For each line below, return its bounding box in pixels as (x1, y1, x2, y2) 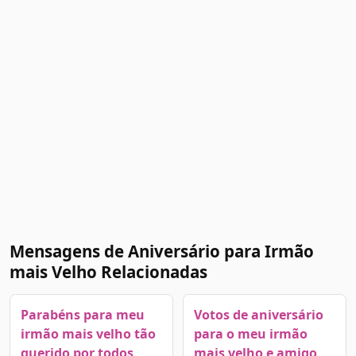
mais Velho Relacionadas (10, 261, 207, 284)
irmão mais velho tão (20, 324, 156, 342)
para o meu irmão (193, 324, 308, 342)
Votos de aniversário (193, 305, 323, 323)
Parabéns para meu (20, 305, 145, 323)
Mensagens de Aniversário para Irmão (10, 240, 314, 263)
